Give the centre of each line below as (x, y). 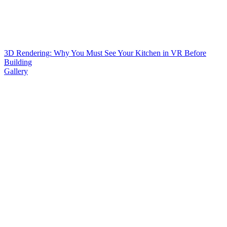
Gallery (16, 71)
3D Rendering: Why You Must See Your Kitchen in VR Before (105, 53)
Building (18, 62)
